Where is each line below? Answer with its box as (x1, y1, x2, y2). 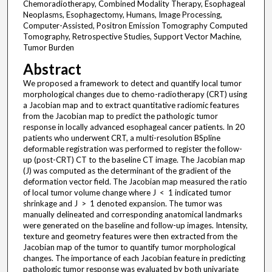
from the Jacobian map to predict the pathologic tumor (22, 111, 218, 121)
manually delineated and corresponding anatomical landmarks (22, 209, 242, 220)
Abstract (22, 60, 81, 78)
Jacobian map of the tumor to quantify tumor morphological (22, 242, 236, 253)
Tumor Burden (22, 42, 74, 53)
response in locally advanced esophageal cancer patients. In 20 (22, 122, 245, 132)
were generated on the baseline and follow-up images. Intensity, (22, 220, 248, 231)
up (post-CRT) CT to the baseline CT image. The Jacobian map (22, 155, 245, 165)
